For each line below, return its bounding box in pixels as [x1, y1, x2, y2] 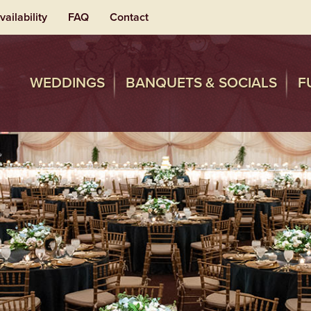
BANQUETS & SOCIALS [126, 74, 277, 92]
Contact [110, 10, 149, 24]
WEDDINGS [30, 74, 105, 92]
